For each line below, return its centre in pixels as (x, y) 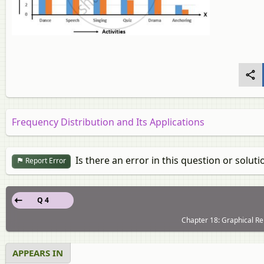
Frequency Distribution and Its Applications (108, 122)
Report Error (45, 161)
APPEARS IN (38, 253)
